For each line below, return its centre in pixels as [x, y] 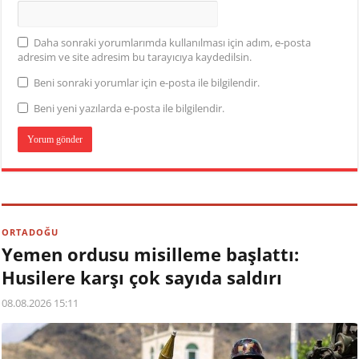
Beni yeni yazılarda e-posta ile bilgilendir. [129, 109]
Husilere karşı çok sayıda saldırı [142, 278]
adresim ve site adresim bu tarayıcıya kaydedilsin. [135, 57]
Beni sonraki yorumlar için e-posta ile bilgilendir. [147, 83]
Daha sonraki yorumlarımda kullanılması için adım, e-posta [173, 43]
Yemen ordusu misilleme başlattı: [151, 254]
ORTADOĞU [30, 232]
